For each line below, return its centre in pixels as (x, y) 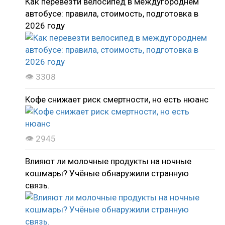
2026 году (45, 25)
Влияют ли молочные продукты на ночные (108, 161)
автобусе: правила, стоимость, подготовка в (112, 13)
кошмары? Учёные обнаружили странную (107, 173)
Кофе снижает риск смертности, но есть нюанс (117, 99)
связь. (37, 185)
